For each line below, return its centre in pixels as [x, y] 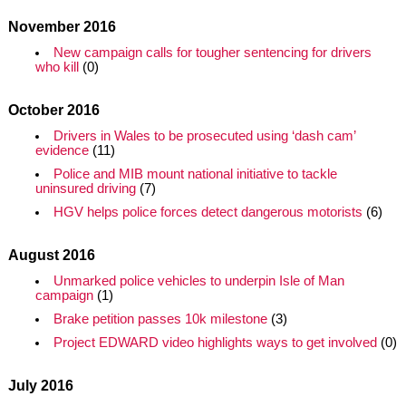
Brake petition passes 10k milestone [160, 319]
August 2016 [51, 255]
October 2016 [53, 110]
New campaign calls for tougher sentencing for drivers [212, 53]
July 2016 [40, 386]
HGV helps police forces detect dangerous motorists [208, 212]
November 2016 [62, 27]
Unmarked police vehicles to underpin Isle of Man [198, 281]
